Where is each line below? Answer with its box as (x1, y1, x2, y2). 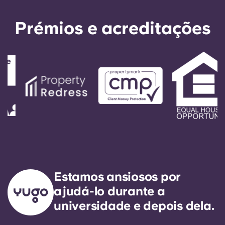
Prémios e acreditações (14, 18, 211, 39)
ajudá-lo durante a (54, 184, 165, 199)
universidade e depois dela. (54, 198, 214, 213)
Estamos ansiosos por (54, 169, 181, 184)
